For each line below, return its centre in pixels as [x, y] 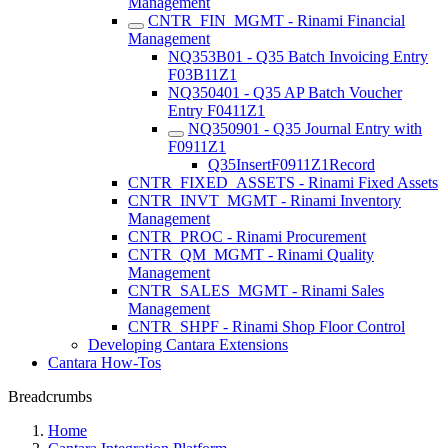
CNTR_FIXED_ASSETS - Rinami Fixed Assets [283, 182]
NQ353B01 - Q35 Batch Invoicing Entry [298, 56]
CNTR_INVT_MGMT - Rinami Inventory [264, 200]
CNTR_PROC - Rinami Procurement [247, 236]
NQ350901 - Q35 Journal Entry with [305, 128]
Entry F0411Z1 [216, 110]
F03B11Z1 [202, 74]
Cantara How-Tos [104, 362]
